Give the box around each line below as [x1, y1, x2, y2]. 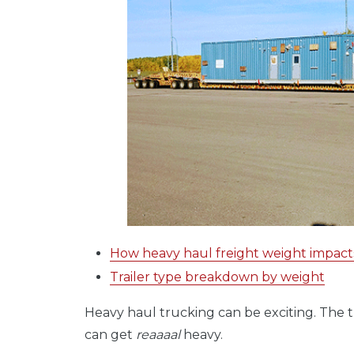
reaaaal [136, 327, 183, 343]
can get [85, 327, 136, 343]
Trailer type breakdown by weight [110, 269, 325, 285]
